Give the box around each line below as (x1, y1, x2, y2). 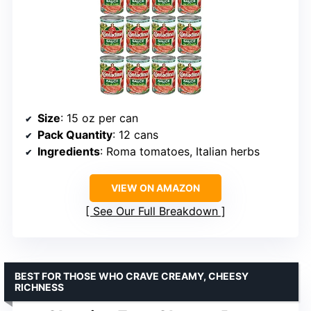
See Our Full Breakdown (93, 204, 218, 219)
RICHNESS (15, 281, 64, 294)
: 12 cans (112, 128, 158, 142)
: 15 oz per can (60, 111, 138, 126)
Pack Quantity (37, 128, 112, 142)
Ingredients (37, 144, 100, 159)
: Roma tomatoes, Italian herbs (100, 144, 260, 159)
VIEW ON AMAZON (111, 182, 200, 194)
